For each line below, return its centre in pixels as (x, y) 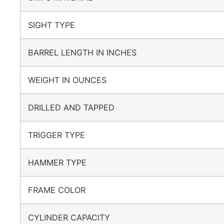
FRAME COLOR (62, 190)
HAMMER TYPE (62, 162)
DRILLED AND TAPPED (76, 107)
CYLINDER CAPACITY (74, 217)
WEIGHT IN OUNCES (72, 80)
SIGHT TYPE (56, 25)
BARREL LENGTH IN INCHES (87, 52)
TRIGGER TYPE (61, 135)
